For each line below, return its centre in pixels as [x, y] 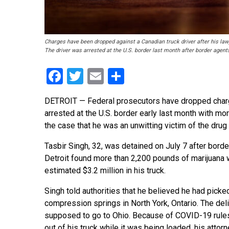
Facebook [97, 76]
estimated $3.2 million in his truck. [105, 171]
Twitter [108, 76]
